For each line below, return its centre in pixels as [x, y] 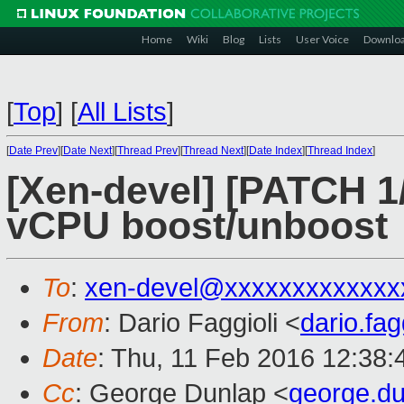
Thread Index [340, 151]
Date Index [275, 151]
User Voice [322, 39]
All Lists [122, 112]
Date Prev [33, 151]
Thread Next [213, 151]
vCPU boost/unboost [197, 226]
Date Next [87, 151]
